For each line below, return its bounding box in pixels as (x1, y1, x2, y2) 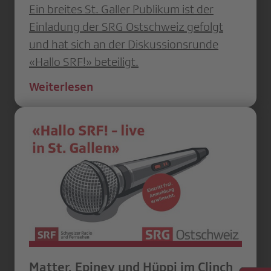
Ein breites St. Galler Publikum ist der (29, 2, 214, 16)
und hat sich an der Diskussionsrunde (29, 37, 218, 51)
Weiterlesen (29, 79, 93, 93)
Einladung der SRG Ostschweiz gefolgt (29, 19, 223, 33)
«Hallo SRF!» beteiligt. (29, 54, 139, 68)
